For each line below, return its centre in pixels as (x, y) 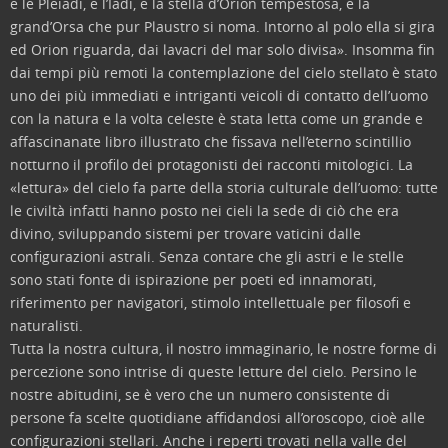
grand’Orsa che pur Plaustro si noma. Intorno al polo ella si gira (222, 26)
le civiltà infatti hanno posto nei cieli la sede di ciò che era (204, 210)
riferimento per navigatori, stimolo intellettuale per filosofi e (210, 302)
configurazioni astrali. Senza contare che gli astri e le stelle (207, 256)
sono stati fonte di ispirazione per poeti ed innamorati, (193, 279)
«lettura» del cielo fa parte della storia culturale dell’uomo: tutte (224, 187)
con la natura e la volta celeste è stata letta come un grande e (216, 118)
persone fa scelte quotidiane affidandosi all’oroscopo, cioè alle (217, 417)
